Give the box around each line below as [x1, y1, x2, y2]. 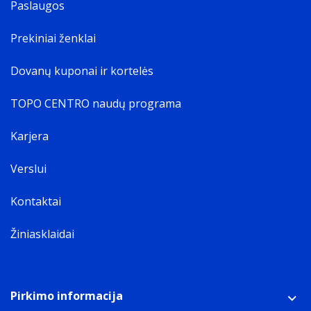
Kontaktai [10, 194, 61, 210]
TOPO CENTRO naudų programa [10, 96, 181, 112]
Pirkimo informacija [10, 288, 123, 304]
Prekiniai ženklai [10, 31, 96, 47]
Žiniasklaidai [10, 226, 74, 242]
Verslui [10, 161, 47, 177]
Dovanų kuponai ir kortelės [10, 63, 153, 79]
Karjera [10, 128, 49, 144]
